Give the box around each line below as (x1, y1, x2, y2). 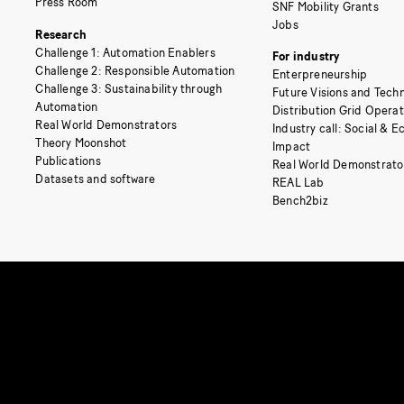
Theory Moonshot (35, 135, 127, 150)
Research (35, 27, 87, 41)
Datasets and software (35, 171, 156, 186)
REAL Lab (272, 176, 325, 190)
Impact (272, 140, 311, 154)
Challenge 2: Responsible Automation (35, 63, 235, 78)
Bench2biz (272, 194, 328, 208)
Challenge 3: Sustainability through (35, 81, 223, 96)
